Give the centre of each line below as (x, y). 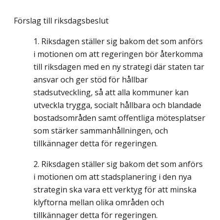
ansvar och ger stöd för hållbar (91, 80)
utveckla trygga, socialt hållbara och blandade (117, 105)
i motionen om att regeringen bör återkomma (118, 54)
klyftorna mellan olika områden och (99, 203)
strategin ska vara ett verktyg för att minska (115, 190)
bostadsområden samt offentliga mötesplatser (119, 118)
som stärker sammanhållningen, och (101, 131)
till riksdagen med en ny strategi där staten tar (119, 67)
